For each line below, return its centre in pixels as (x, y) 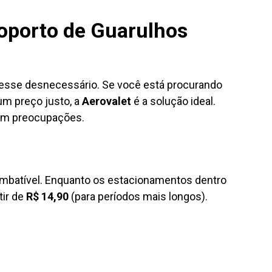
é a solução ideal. (173, 101)
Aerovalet (107, 101)
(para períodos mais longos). (138, 196)
